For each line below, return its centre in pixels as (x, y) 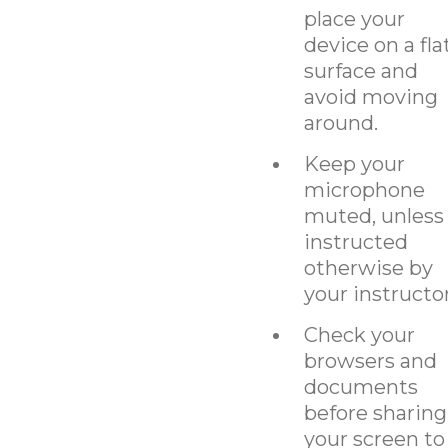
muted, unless (373, 215)
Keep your (354, 163)
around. (340, 122)
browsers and (370, 360)
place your (354, 18)
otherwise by (368, 267)
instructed (355, 241)
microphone (364, 189)
